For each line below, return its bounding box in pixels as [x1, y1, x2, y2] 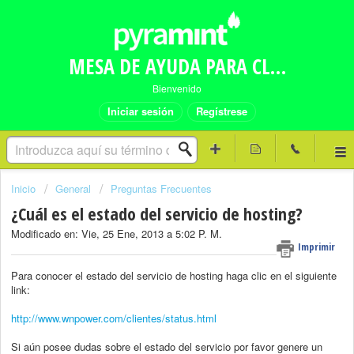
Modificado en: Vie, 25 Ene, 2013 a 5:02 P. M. [11, 226, 222, 242]
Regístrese [195, 104, 247, 119]
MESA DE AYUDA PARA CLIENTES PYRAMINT [269, 52, 286, 81]
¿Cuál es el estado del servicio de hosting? [11, 201, 303, 226]
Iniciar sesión [107, 104, 174, 119]
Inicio [11, 181, 39, 196]
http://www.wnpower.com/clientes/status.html [11, 310, 217, 326]
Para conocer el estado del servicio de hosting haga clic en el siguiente [11, 267, 337, 283]
